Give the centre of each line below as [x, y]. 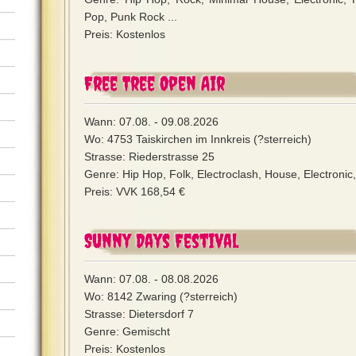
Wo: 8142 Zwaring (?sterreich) [161, 296]
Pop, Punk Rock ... [131, 17]
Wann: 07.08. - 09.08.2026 [151, 122]
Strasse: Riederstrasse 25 [149, 157]
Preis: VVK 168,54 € [135, 192]
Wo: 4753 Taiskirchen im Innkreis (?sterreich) [198, 139]
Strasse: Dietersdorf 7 [139, 314]
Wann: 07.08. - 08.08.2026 [151, 279]
